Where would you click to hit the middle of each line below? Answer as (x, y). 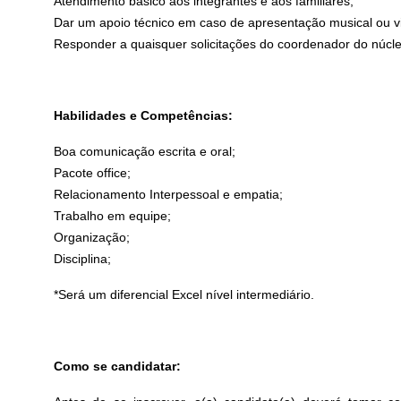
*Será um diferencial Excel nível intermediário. (184, 294)
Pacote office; (93, 172)
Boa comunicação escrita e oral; (145, 151)
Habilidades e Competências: (144, 115)
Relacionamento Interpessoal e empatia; (169, 194)
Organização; (92, 237)
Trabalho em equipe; (113, 215)
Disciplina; (83, 258)
